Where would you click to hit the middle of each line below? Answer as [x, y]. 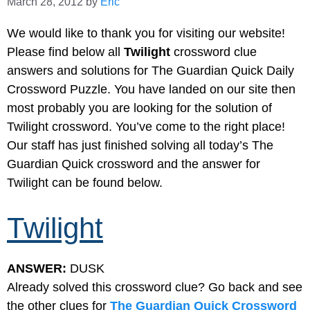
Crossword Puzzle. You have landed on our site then [151, 90]
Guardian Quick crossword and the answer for [134, 164]
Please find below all [65, 52]
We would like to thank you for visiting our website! [146, 34]
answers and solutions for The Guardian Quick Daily [151, 71]
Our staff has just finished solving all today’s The [140, 146]
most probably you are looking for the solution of [139, 108]
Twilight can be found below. [85, 183]
